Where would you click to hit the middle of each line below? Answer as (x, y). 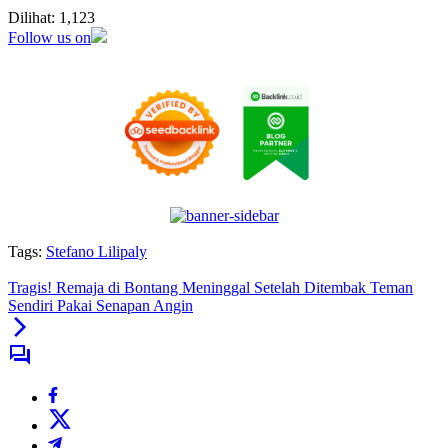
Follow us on (49, 38)
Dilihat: (31, 18)
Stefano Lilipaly (96, 252)
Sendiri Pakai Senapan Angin (100, 306)
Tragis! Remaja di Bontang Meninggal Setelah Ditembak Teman (210, 288)
